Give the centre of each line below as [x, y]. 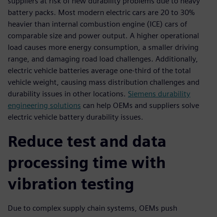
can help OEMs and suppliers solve [140, 106]
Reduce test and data [87, 141]
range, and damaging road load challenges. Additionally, [103, 59]
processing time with [87, 163]
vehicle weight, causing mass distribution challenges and [104, 82]
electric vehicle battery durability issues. [76, 117]
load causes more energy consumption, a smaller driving [103, 47]
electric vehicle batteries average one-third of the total [99, 71]
